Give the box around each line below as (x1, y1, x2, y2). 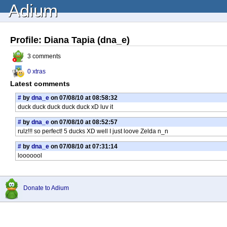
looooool (18, 152, 42, 159)
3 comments (27, 53, 61, 60)
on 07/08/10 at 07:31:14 (49, 143, 118, 150)
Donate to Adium (23, 184, 69, 192)
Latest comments (10, 80, 70, 88)
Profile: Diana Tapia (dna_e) (10, 34, 130, 45)
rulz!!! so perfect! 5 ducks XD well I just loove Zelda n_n (18, 128, 168, 135)
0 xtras (27, 68, 46, 75)
